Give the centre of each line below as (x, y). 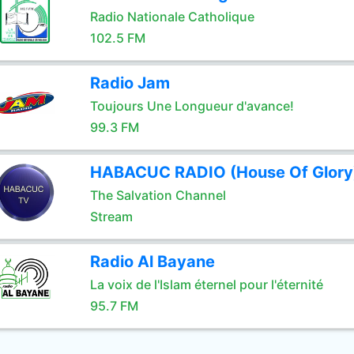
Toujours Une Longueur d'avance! (192, 106)
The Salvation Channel (158, 195)
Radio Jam (130, 83)
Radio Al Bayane (152, 262)
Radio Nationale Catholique (172, 17)
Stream (111, 217)
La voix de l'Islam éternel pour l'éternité (206, 284)
